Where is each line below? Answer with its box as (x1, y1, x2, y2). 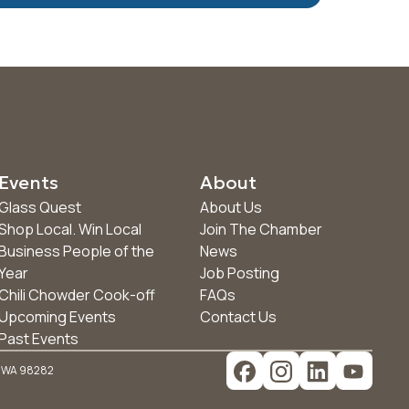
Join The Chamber (199, 219, 322, 239)
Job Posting (199, 263, 279, 283)
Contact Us (199, 307, 277, 327)
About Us (199, 197, 262, 217)
